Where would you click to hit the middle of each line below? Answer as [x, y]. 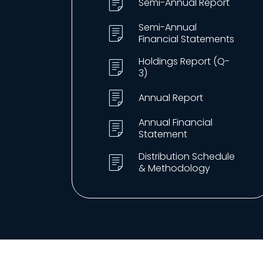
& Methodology [174, 168]
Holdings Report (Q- [184, 61]
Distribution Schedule [187, 156]
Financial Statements [186, 39]
